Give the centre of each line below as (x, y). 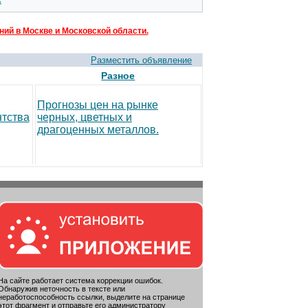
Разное (118, 76)
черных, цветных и (84, 118)
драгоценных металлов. (98, 130)
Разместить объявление (141, 60)
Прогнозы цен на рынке (97, 105)
